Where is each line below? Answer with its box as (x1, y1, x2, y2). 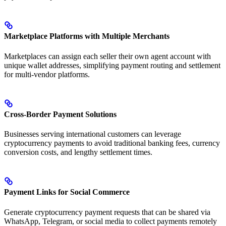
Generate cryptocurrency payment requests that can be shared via (4, 207, 210, 216)
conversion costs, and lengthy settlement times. (4, 148, 152, 157)
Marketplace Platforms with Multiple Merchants (4, 32, 169, 41)
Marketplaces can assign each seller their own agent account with (4, 51, 211, 61)
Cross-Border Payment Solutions (4, 109, 117, 119)
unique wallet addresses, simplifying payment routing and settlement (4, 61, 220, 70)
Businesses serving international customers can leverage (4, 130, 181, 139)
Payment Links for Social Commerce (4, 188, 130, 197)
